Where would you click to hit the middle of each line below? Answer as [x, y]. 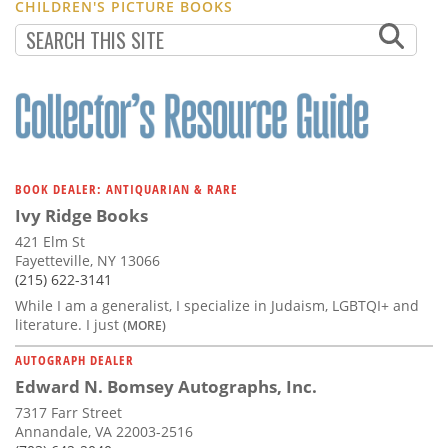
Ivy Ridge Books [81, 216]
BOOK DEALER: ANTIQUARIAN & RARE [126, 189]
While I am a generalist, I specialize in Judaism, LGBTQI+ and [217, 306]
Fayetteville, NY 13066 [87, 261]
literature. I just [69, 325]
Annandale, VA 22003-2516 [104, 432]
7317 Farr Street [68, 413]
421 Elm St [50, 242]
